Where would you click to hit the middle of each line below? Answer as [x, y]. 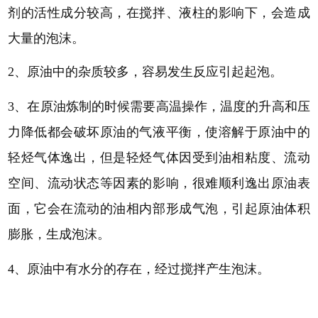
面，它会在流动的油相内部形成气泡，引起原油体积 [159, 208]
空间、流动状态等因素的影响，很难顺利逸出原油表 [159, 183]
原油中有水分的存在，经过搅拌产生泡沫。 [149, 269]
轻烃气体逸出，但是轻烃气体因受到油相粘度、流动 [159, 157]
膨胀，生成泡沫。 [59, 234]
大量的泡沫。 [46, 38]
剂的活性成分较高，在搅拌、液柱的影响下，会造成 [159, 12]
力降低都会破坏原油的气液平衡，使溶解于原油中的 [159, 132]
